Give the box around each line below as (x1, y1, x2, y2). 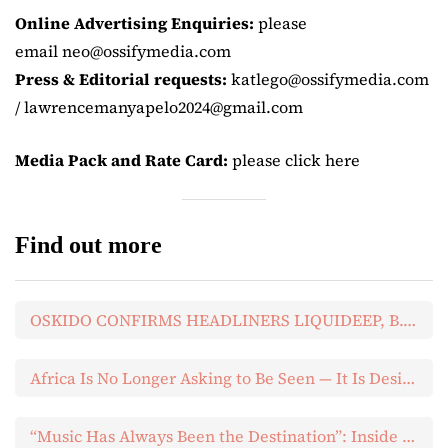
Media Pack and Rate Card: (15, 149, 228, 172)
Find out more (15, 232, 162, 259)
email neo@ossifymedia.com (15, 40, 231, 63)
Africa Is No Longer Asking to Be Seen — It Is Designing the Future (402, 367, 415, 390)
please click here (228, 149, 360, 172)
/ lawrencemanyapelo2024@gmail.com (15, 96, 303, 119)
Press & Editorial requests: (15, 68, 231, 91)
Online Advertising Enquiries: (15, 12, 254, 35)
